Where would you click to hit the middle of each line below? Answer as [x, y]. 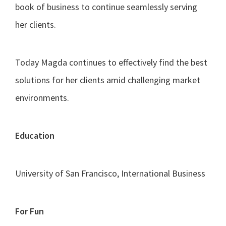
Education [35, 135]
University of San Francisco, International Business [110, 173]
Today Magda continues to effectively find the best [111, 62]
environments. [42, 97]
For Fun [30, 211]
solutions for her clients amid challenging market [108, 80]
